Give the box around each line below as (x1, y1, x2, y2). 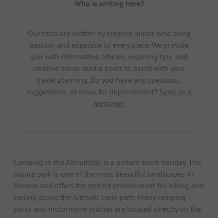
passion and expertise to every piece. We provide (29, 39, 189, 50)
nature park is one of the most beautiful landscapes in (14, 168, 193, 179)
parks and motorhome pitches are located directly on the (14, 203, 201, 214)
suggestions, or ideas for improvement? (26, 86, 159, 96)
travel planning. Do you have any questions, (36, 74, 182, 85)
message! (93, 98, 125, 108)
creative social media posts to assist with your (33, 63, 185, 73)
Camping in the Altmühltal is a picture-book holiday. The (14, 157, 201, 167)
